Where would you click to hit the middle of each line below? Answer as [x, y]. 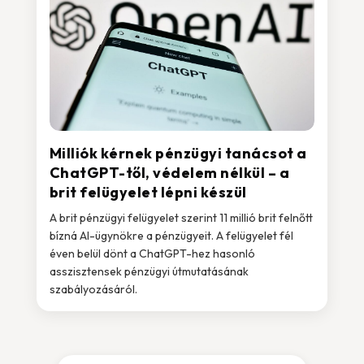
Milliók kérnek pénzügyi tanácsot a [178, 153]
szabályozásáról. [93, 289]
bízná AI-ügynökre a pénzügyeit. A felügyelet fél [171, 236]
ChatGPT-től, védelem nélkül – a [169, 173]
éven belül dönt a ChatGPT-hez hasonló [152, 253]
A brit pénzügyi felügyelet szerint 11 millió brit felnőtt [181, 218]
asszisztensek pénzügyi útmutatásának [149, 271]
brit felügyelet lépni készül [148, 192]
